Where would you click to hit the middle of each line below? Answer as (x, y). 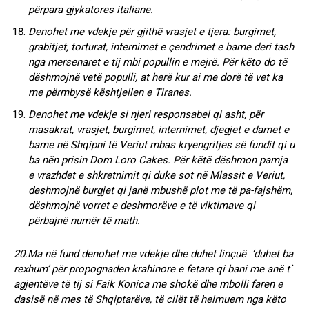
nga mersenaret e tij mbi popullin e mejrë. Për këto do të (158, 62)
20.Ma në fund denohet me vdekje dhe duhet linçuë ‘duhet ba (153, 253)
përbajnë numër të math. (84, 220)
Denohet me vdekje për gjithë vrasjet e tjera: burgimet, (152, 31)
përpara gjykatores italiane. (91, 9)
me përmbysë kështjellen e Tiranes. (110, 92)
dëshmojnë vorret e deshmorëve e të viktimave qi (142, 205)
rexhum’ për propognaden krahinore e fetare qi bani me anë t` (153, 269)
